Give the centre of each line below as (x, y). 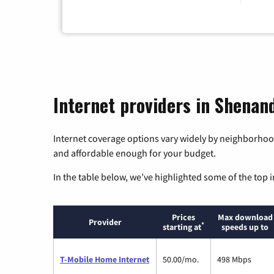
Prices (183, 217)
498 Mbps (234, 260)
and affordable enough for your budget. (135, 153)
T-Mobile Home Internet (105, 260)
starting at (182, 227)
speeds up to (245, 227)
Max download (245, 217)
